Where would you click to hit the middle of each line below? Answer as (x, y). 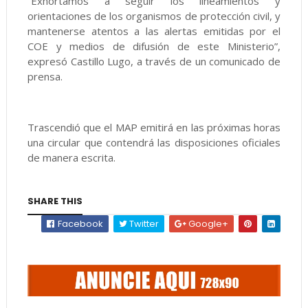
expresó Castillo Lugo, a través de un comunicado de (154, 61)
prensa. (45, 76)
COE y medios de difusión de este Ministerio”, (154, 46)
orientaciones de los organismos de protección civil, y (154, 16)
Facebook (80, 224)
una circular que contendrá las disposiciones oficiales (154, 142)
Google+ (208, 224)
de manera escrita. (71, 157)
